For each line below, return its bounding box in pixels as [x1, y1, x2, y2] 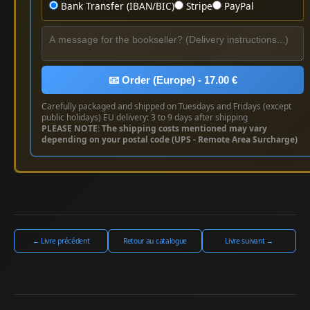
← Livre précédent [32, 235, 90, 246]
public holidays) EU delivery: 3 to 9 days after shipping [42, 111, 248, 123]
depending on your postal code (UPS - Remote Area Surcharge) [42, 133, 298, 145]
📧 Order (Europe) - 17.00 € [108, 73, 237, 86]
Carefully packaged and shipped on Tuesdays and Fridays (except [42, 100, 291, 112]
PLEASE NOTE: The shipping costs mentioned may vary [42, 122, 267, 134]
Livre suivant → [225, 235, 273, 246]
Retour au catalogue [122, 235, 188, 246]
